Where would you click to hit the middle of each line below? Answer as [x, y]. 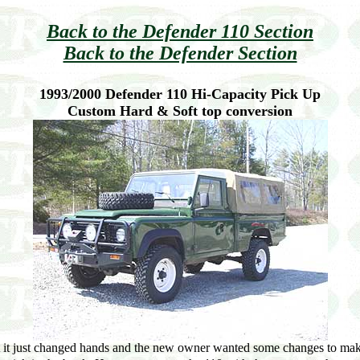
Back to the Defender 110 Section [180, 31]
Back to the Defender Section [180, 53]
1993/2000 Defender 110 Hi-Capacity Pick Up [180, 94]
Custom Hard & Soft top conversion [180, 111]
